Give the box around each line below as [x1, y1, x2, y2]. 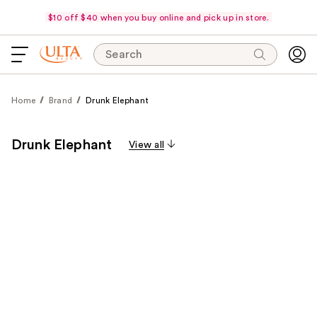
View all [129, 140, 165, 150]
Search [105, 49, 143, 60]
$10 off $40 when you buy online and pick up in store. [48, 13, 269, 22]
